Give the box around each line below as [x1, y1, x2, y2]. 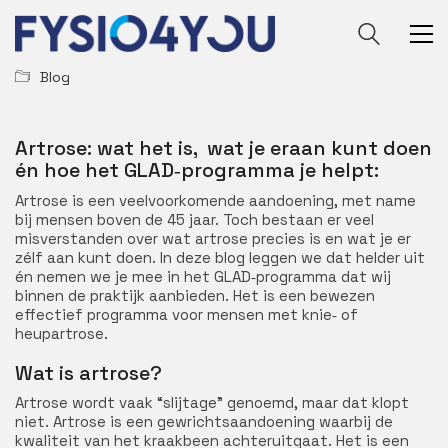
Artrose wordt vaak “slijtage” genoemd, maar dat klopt [15, 393, 409, 412]
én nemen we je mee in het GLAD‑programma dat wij [15, 266, 391, 286]
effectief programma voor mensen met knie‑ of [15, 304, 358, 324]
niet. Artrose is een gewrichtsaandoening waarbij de [15, 412, 393, 431]
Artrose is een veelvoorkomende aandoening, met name [15, 190, 416, 210]
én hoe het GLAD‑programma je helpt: [15, 157, 379, 183]
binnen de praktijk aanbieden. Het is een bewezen [15, 285, 375, 305]
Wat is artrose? [15, 359, 162, 386]
